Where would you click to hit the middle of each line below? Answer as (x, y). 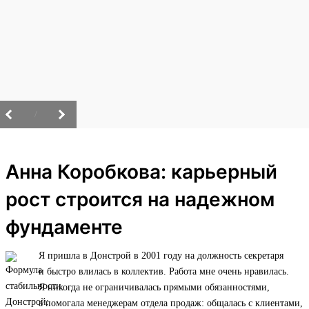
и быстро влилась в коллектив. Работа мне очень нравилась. (164, 272)
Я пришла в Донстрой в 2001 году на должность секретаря (161, 256)
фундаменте (64, 227)
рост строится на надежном (140, 200)
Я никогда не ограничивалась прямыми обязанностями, (154, 288)
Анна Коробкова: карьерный (141, 172)
